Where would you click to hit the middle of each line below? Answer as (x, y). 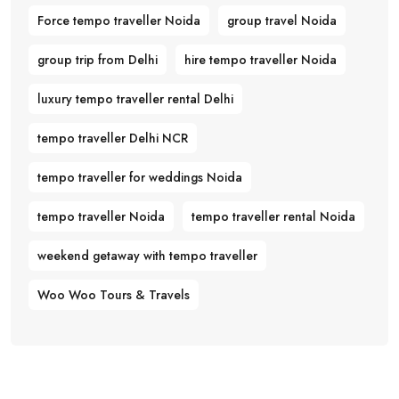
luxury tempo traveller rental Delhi (135, 99)
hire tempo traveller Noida (261, 60)
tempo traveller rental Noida (273, 217)
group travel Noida (282, 21)
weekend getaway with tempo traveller (147, 256)
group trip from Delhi (98, 60)
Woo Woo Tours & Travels (114, 295)
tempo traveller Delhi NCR (113, 138)
